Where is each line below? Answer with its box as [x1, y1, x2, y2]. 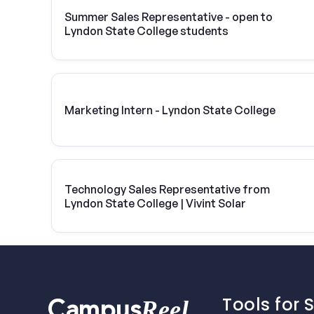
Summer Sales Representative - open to [64, 9, 273, 24]
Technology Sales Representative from [64, 182, 270, 196]
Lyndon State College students [64, 23, 228, 38]
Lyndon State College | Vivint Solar [64, 196, 246, 210]
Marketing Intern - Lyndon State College [64, 102, 275, 117]
